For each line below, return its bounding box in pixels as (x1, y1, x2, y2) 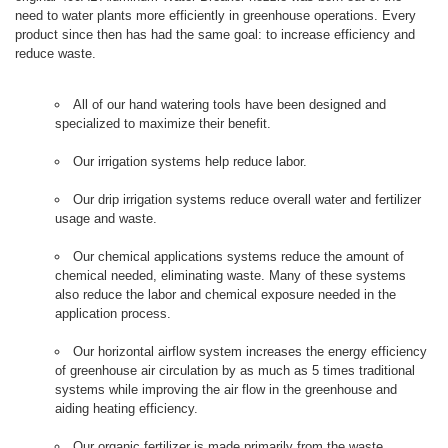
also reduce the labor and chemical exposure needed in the (55, 287, 396, 302)
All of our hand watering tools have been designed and (73, 97, 386, 112)
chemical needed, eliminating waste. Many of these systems (55, 268, 406, 283)
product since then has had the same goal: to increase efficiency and (15, 27, 415, 42)
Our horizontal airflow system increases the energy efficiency (73, 344, 427, 359)
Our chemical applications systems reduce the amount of (73, 249, 404, 264)
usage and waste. (55, 211, 157, 226)
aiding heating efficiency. (55, 401, 198, 416)
